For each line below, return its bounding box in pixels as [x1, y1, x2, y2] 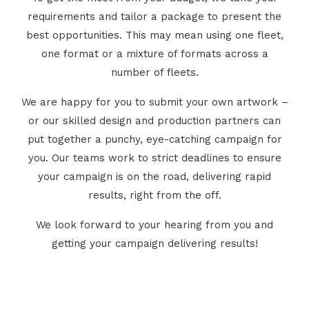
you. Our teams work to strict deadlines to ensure [28, 152, 281, 164]
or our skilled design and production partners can [28, 114, 281, 127]
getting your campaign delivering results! [51, 237, 258, 250]
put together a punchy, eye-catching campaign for [27, 133, 282, 146]
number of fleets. [110, 66, 199, 79]
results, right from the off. [88, 189, 221, 201]
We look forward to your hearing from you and [36, 219, 273, 231]
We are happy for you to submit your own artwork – [21, 96, 288, 108]
